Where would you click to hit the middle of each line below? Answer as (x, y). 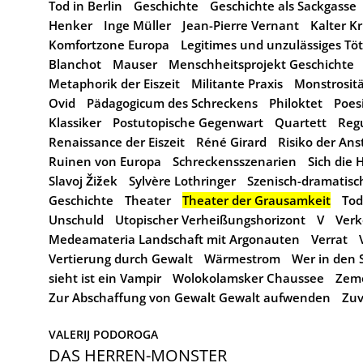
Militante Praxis (237, 83)
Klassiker (75, 122)
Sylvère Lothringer (182, 181)
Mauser (135, 64)
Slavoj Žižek (83, 181)
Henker (70, 25)
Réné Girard (231, 142)
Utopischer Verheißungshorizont (210, 220)
